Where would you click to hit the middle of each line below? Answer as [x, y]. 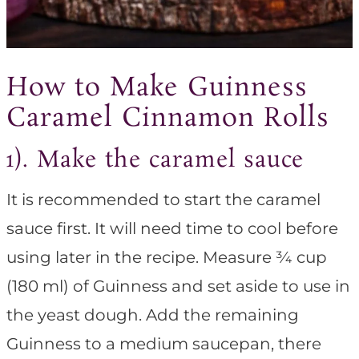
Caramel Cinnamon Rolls [168, 119]
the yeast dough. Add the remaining [153, 315]
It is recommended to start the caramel [163, 200]
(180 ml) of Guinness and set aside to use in [178, 286]
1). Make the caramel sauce [155, 161]
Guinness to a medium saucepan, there [164, 344]
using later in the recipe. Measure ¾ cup [167, 258]
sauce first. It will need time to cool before [172, 229]
